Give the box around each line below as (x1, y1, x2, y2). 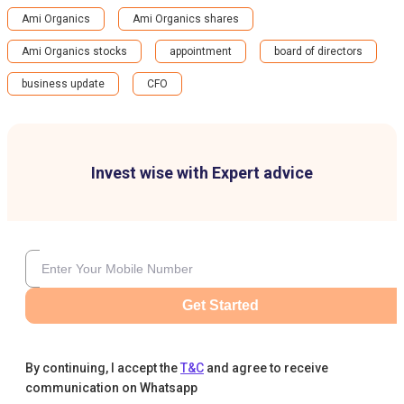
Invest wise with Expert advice (91, 163, 313, 182)
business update (22, 78, 105, 90)
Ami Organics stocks (22, 45, 127, 58)
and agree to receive (207, 361, 328, 375)
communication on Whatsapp (25, 381, 197, 395)
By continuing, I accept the (25, 361, 178, 375)
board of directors (274, 45, 363, 58)
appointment (170, 45, 232, 58)
